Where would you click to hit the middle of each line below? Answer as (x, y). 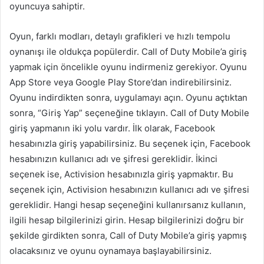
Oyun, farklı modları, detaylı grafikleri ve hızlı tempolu (120, 37)
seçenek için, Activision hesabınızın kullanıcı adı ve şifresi (129, 190)
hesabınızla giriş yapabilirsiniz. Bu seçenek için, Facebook (130, 144)
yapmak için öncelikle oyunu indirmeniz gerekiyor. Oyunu (128, 67)
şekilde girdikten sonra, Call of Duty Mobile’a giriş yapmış (128, 236)
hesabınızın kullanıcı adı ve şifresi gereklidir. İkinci (113, 159)
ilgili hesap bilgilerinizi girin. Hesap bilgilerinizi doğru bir (127, 220)
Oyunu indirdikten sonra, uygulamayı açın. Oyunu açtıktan (128, 98)
